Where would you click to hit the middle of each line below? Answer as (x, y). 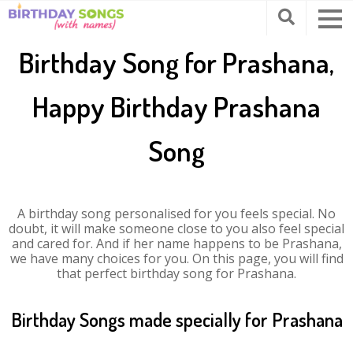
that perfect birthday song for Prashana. (176, 273)
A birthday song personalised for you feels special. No (176, 214)
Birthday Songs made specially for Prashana (176, 320)
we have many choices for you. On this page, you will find (176, 258)
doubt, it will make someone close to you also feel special (176, 229)
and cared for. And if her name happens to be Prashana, (176, 243)
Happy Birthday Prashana (176, 106)
